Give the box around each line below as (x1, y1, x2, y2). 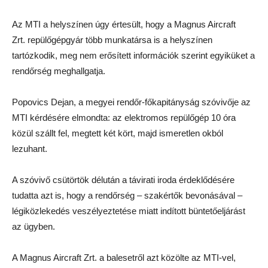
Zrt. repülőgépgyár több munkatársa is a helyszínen (12, 34, 212, 45)
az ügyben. (12, 221, 55, 232)
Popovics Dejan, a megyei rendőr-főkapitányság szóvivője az (12, 96, 251, 107)
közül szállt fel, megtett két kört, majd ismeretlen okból (12, 127, 223, 138)
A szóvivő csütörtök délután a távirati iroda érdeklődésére (12, 174, 234, 185)
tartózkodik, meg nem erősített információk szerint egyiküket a (12, 50, 255, 60)
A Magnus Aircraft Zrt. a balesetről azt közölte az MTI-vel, (12, 252, 236, 263)
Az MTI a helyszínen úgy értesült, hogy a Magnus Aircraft (12, 19, 236, 29)
